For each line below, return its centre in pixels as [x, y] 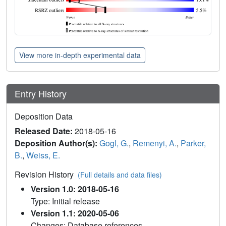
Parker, [193, 143]
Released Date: [45, 131]
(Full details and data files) [120, 174]
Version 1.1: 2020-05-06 [75, 213]
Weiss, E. [43, 155]
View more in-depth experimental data [80, 55]
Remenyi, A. [155, 143]
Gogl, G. [114, 143]
